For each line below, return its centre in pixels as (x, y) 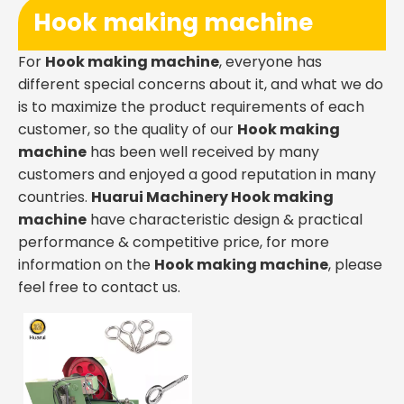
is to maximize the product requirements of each (191, 107)
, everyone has (271, 62)
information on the (86, 265)
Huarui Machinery (161, 197)
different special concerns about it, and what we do (201, 84)
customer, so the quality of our (128, 129)
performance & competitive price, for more (174, 242)
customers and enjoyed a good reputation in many (197, 174)
